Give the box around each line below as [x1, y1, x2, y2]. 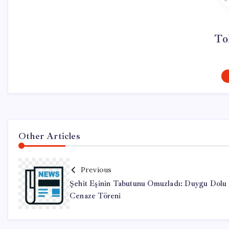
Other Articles [18, 130, 80, 142]
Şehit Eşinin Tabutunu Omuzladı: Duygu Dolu [70, 179, 227, 189]
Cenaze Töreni [70, 191, 121, 201]
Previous [80, 165, 112, 174]
